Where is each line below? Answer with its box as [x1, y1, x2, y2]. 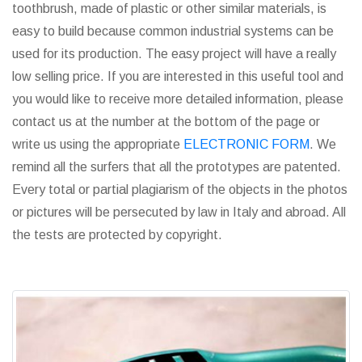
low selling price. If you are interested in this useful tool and [12, 69, 343, 83]
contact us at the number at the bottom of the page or [12, 115, 320, 128]
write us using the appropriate [12, 137, 183, 151]
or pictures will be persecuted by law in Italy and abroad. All [12, 205, 346, 219]
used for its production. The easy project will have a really [12, 47, 336, 61]
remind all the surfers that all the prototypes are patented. [12, 160, 341, 174]
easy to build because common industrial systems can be [12, 24, 334, 38]
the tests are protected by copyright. [12, 228, 222, 242]
